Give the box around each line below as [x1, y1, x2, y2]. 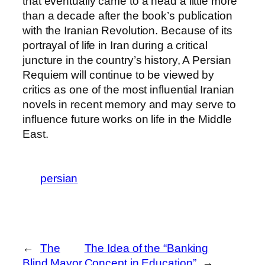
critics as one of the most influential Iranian [22, 83, 235, 96]
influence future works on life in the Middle [22, 113, 232, 126]
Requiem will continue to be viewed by [22, 69, 215, 82]
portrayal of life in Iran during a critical [22, 39, 208, 52]
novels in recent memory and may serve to [22, 98, 236, 111]
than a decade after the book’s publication [22, 9, 232, 22]
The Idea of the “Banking [84, 242, 209, 255]
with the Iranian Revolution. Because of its [22, 24, 232, 37]
